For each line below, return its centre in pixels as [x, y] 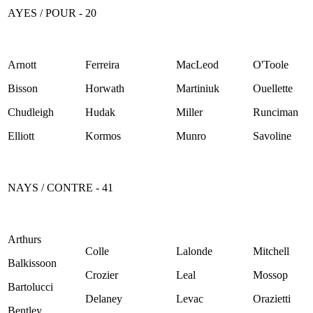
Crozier [102, 275]
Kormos [103, 136]
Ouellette [273, 88]
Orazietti [272, 298]
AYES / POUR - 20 [52, 13]
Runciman [276, 112]
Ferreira [102, 64]
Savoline [272, 136]
